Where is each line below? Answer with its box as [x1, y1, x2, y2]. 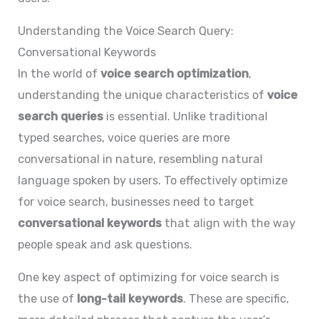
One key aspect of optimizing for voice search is [18, 271, 280, 285]
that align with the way [162, 216, 296, 230]
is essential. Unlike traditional [103, 109, 268, 123]
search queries [18, 109, 104, 123]
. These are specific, [183, 292, 290, 306]
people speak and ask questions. [18, 237, 193, 251]
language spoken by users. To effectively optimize [18, 173, 288, 187]
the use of [18, 292, 78, 306]
